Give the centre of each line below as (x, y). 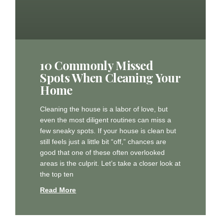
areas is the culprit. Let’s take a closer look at (110, 163)
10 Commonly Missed (97, 65)
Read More (58, 190)
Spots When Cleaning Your (110, 77)
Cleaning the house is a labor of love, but (104, 109)
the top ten (57, 174)
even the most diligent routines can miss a (106, 120)
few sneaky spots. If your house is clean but (108, 130)
